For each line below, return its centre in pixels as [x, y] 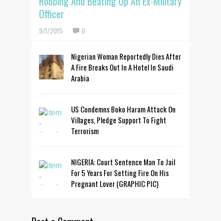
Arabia [80, 78]
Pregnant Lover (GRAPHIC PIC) [115, 183]
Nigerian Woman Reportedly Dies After [126, 56]
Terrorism [85, 130]
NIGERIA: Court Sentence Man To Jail [123, 162]
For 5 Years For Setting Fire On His [120, 172]
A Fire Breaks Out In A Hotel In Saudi [122, 67]
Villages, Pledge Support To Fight [119, 120]
